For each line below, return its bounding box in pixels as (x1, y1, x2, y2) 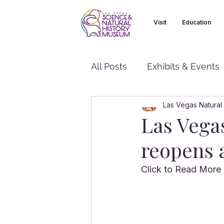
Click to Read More (141, 164, 221, 174)
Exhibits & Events (147, 60, 219, 71)
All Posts (91, 60, 127, 71)
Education (181, 18, 211, 26)
